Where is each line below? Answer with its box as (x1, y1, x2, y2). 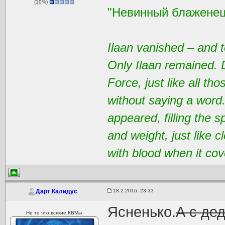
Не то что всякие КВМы (26, 210, 82, 215)
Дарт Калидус (36, 188, 78, 195)
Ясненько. (107, 204, 176, 220)
